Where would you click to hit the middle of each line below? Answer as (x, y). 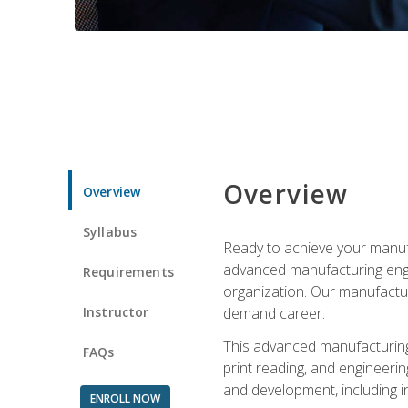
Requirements (128, 271)
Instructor (116, 311)
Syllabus (110, 231)
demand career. (274, 313)
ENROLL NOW (125, 398)
